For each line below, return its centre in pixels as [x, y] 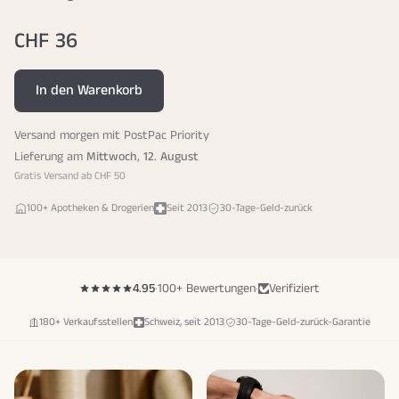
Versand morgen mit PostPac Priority [112, 135]
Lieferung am [50, 157]
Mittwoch [112, 157]
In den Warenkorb [89, 90]
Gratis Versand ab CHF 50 [70, 176]
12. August [171, 157]
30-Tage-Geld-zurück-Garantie [303, 322]
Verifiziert [294, 289]
